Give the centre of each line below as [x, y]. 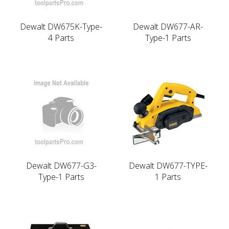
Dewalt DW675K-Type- [61, 26]
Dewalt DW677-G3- [61, 165]
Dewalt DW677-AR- [168, 26]
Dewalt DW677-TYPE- [168, 165]
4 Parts [61, 38]
